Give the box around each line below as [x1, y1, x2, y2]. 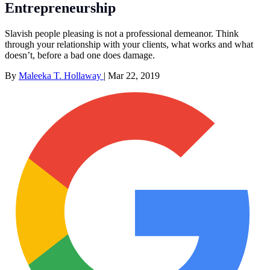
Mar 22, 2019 [108, 70, 160, 81]
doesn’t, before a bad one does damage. [5, 49, 155, 60]
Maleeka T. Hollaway [19, 70, 104, 81]
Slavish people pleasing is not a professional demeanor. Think [5, 28, 239, 39]
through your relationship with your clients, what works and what [5, 39, 253, 49]
